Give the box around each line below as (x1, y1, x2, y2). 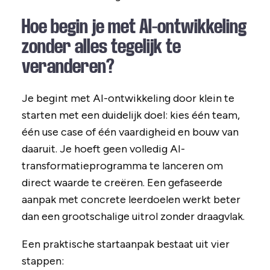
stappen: (21, 254, 64, 268)
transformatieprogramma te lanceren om (21, 159, 223, 173)
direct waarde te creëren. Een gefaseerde (21, 176, 222, 190)
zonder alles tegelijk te (21, 36, 181, 58)
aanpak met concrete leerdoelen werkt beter (21, 193, 240, 207)
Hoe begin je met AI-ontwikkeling (21, 16, 246, 38)
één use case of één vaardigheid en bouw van (21, 125, 239, 139)
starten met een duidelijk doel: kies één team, (21, 108, 240, 122)
